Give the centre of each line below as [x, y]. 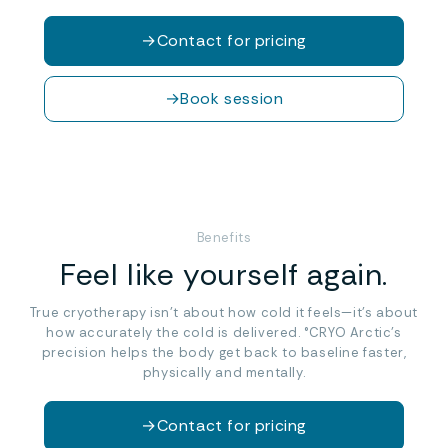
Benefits [224, 237]
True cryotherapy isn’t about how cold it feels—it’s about [224, 312]
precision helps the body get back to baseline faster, [224, 352]
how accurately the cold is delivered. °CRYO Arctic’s [224, 332]
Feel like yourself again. [224, 274]
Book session [232, 98]
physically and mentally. [224, 372]
